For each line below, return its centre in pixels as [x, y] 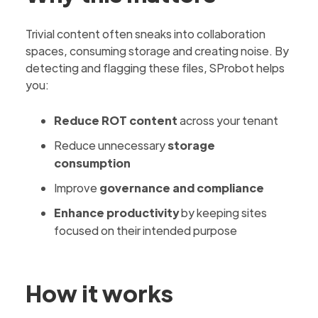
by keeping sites [223, 213]
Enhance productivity [117, 213]
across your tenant [228, 120]
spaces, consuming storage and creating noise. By [158, 51]
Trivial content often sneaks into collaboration [146, 34]
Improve [76, 188]
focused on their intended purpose [146, 230]
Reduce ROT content [116, 120]
